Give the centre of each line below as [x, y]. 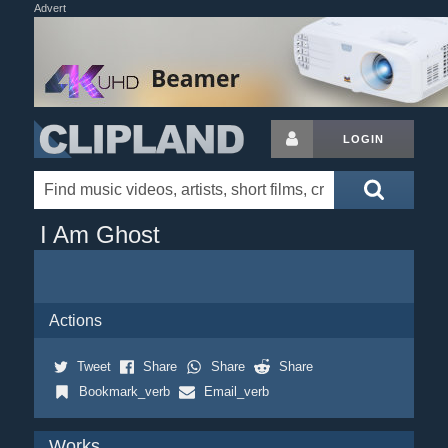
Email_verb [236, 391]
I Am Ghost [99, 234]
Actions [75, 320]
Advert [49, 8]
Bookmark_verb [124, 391]
